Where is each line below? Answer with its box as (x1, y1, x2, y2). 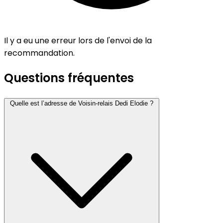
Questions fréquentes (4, 69, 134, 86)
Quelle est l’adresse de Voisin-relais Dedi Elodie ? (10, 99, 153, 107)
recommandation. (4, 47, 75, 59)
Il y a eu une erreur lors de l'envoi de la (4, 35, 152, 47)
